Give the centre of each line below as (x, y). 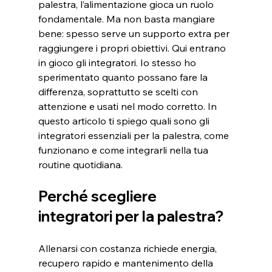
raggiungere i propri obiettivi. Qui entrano (133, 48)
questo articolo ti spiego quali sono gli (125, 121)
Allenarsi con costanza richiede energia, (128, 249)
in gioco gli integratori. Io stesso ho (118, 63)
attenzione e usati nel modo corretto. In (128, 107)
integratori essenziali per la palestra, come (134, 136)
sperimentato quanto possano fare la (124, 77)
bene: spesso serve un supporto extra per (135, 34)
